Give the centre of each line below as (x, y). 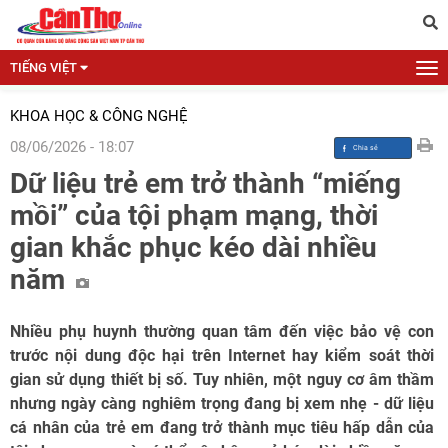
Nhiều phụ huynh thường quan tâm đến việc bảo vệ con (222, 331)
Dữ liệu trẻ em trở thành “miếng (205, 183)
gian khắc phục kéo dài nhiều (193, 247)
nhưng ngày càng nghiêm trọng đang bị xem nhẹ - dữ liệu (222, 403)
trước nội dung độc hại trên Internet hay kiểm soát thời (222, 355)
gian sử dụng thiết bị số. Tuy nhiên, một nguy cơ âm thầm (222, 379)
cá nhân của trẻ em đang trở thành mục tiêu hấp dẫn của (222, 427)
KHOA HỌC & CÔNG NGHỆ (99, 116)
